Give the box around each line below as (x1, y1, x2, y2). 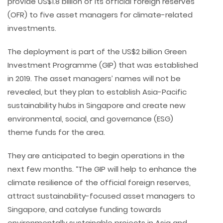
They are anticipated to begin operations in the (7, 150, 185, 161)
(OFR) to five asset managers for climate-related (7, 9, 193, 20)
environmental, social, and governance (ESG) (7, 113, 173, 124)
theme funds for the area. (7, 127, 105, 138)
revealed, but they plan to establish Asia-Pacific (7, 87, 187, 98)
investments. (7, 23, 56, 34)
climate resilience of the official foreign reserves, (7, 177, 191, 188)
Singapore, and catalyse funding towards (7, 204, 161, 215)
